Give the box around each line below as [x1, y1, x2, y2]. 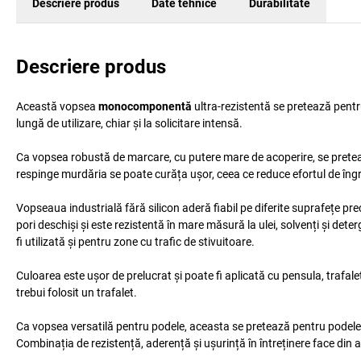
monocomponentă [98, 100, 192, 113]
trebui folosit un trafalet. [16, 286, 137, 299]
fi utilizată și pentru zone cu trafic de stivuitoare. [16, 235, 255, 248]
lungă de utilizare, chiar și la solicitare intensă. [16, 117, 243, 130]
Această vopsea [16, 100, 98, 113]
